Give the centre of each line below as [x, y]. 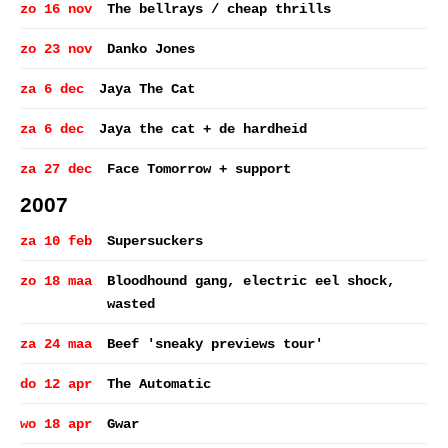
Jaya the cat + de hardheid [203, 129]
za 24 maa [56, 344]
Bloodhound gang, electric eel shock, [251, 281]
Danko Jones [151, 49]
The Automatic [159, 384]
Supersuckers [155, 241]
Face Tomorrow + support [199, 169]
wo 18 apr [56, 424]
